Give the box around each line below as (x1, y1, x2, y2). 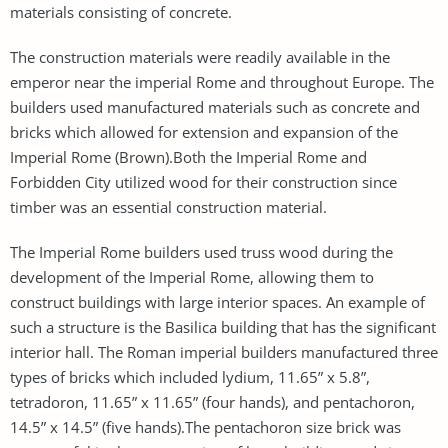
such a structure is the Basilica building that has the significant (10, 316, 436, 337)
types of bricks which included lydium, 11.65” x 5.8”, (10, 366, 370, 387)
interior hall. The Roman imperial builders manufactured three (10, 341, 438, 362)
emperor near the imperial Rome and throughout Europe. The (10, 71, 434, 92)
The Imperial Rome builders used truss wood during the (10, 241, 393, 262)
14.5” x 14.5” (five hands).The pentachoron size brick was (10, 416, 401, 437)
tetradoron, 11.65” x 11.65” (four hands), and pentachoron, (10, 391, 415, 412)
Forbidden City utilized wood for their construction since (10, 171, 397, 192)
